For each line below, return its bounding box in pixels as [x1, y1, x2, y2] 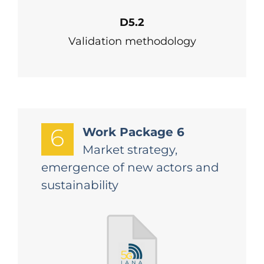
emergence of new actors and [41, 160, 219, 174]
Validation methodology [68, 35, 196, 48]
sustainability [41, 178, 118, 192]
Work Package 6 [82, 125, 184, 139]
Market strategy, [82, 143, 177, 157]
